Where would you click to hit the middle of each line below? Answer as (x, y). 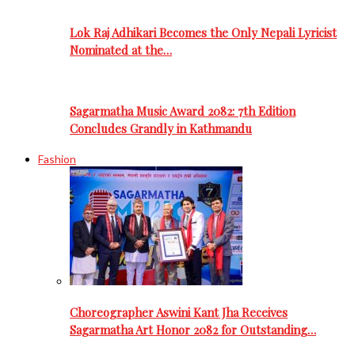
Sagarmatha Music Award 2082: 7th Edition (183, 111)
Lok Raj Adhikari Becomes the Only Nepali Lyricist (203, 32)
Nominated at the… (121, 50)
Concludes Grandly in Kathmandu (161, 129)
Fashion (57, 158)
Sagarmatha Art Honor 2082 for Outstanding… (193, 329)
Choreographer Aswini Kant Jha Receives (179, 312)
